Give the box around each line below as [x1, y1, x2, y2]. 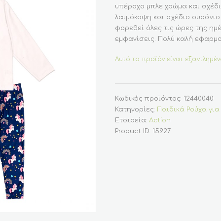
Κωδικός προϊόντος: [115, 95, 184, 103]
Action [149, 117, 171, 124]
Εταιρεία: [115, 117, 149, 124]
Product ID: [115, 128, 152, 135]
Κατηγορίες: [115, 106, 157, 113]
